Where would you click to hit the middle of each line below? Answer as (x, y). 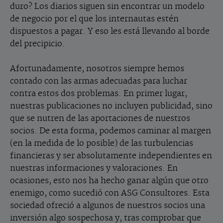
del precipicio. (38, 44)
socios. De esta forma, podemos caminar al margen (111, 131)
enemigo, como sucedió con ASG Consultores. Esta (110, 193)
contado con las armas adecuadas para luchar (99, 81)
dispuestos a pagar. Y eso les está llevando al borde (110, 31)
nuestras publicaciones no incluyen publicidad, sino (111, 106)
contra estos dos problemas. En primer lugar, (99, 94)
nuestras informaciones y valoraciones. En (94, 168)
